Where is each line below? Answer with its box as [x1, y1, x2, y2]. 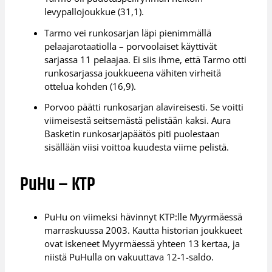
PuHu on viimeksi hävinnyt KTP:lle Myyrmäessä [44, 211, 243, 223]
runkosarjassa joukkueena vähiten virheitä [44, 66, 222, 79]
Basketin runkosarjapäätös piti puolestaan [44, 127, 220, 140]
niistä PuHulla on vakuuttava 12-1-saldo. [44, 251, 214, 263]
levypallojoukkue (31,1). [44, 5, 144, 18]
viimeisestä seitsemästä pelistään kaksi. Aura [44, 114, 231, 127]
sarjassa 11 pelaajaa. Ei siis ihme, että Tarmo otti [44, 53, 247, 66]
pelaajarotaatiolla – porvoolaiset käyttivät [44, 39, 217, 52]
